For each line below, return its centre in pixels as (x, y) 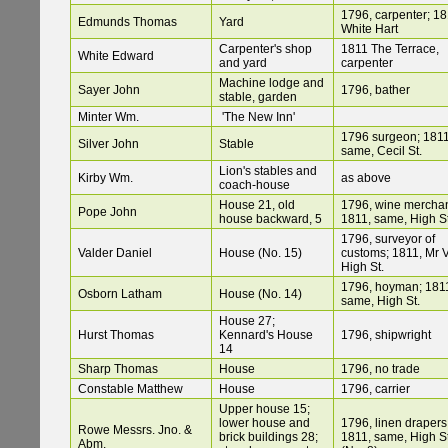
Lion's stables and (268, 171)
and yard (243, 63)
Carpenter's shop (265, 49)
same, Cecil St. (381, 151)
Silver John (108, 144)
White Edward (116, 56)
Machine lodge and (271, 83)
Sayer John (109, 90)
